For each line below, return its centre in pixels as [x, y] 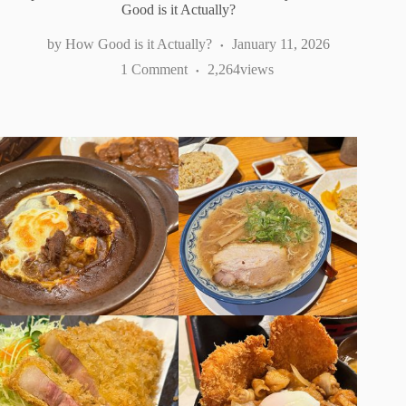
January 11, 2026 [281, 44]
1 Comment [154, 70]
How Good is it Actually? [139, 44]
